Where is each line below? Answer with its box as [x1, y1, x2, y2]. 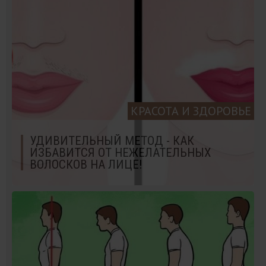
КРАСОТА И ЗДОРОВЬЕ [131, 103, 251, 119]
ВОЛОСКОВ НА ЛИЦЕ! [30, 157, 142, 172]
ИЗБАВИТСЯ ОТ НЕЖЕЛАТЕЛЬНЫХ [30, 145, 211, 160]
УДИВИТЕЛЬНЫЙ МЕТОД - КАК [30, 133, 194, 148]
